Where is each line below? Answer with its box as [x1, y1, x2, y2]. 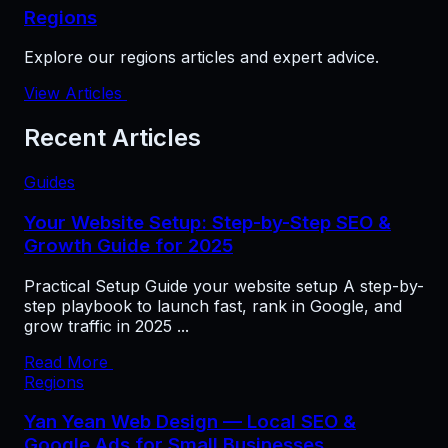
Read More [24, 351, 113, 372]
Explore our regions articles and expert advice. [24, 47, 379, 68]
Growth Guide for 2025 [24, 233, 233, 257]
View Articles [24, 83, 127, 104]
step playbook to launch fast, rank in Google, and [24, 295, 402, 316]
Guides [24, 172, 75, 193]
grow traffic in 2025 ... [24, 315, 189, 336]
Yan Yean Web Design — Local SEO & [24, 410, 356, 434]
